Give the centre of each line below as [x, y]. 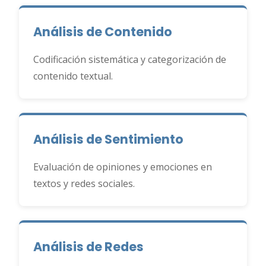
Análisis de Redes [88, 247]
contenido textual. [73, 76]
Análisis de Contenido [103, 32]
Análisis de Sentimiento [108, 139]
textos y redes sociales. [84, 183]
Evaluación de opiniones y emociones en [123, 167]
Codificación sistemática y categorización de [130, 59]
